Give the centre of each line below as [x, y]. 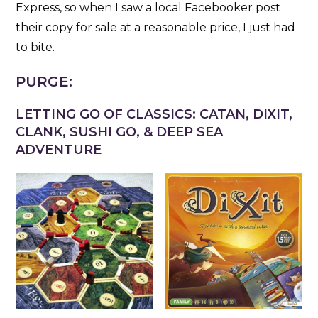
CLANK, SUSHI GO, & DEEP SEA [120, 132]
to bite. [35, 48]
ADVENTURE [59, 150]
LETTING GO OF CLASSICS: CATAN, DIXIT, [154, 115]
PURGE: [44, 82]
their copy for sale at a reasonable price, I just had [156, 28]
